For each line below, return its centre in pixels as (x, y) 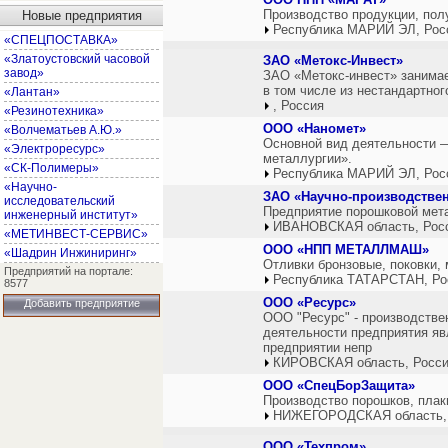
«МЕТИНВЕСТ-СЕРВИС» (76, 234)
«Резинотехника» (54, 111)
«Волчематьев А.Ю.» (63, 130)
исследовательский (59, 201)
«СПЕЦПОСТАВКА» (61, 40)
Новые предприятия (81, 15)
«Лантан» (32, 92)
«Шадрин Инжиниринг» (70, 253)
